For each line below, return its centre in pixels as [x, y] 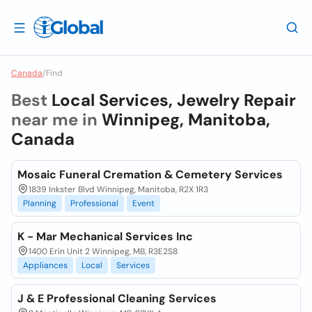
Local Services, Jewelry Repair [174, 100]
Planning [40, 203]
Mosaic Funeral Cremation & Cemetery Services [150, 174]
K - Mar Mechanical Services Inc [105, 236]
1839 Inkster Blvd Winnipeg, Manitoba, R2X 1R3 [118, 189]
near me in [56, 119]
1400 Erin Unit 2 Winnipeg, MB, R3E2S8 [103, 251]
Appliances [45, 265]
